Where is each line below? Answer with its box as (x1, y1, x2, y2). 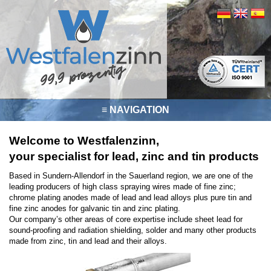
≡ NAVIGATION (102, 105, 169, 115)
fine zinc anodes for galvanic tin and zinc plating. (9, 204, 180, 213)
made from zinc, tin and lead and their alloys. (9, 237, 167, 246)
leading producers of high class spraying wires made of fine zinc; (9, 182, 236, 191)
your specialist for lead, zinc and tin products (9, 150, 259, 163)
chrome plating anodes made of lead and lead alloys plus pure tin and (9, 193, 252, 202)
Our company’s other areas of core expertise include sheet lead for (9, 215, 243, 224)
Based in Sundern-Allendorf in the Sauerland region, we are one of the (9, 171, 253, 180)
